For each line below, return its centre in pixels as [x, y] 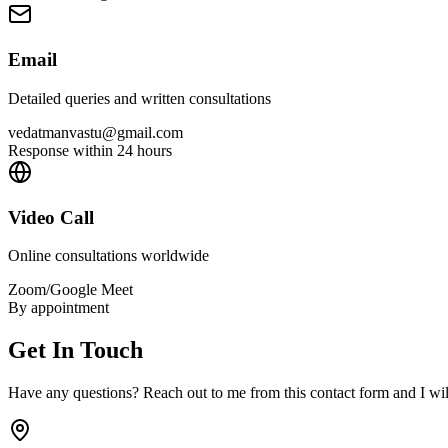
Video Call [51, 217]
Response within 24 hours [90, 150]
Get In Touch [75, 350]
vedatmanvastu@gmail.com [95, 132]
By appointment [58, 308]
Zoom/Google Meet [70, 290]
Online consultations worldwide [108, 256]
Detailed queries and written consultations [139, 98]
